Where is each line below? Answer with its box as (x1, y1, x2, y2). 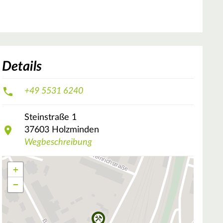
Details (2, 59, 42, 73)
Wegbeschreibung (24, 138, 92, 147)
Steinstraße (24, 113, 69, 122)
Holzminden (52, 125, 99, 135)
